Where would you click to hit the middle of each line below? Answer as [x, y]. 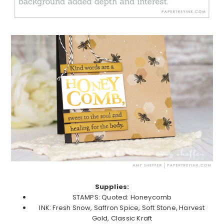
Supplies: [112, 186]
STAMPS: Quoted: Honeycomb [122, 197]
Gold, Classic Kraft [122, 218]
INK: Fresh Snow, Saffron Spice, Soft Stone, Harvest [122, 207]
